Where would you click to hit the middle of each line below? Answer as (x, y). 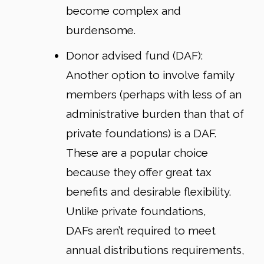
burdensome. (102, 30)
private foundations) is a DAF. (141, 133)
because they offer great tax (139, 172)
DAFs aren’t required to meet (141, 231)
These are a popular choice (137, 153)
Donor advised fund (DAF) (133, 56)
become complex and (123, 10)
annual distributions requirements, (155, 250)
